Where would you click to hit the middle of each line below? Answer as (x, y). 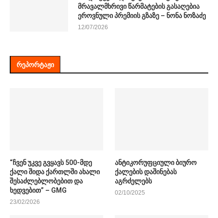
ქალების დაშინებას (146, 172)
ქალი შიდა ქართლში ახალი (55, 172)
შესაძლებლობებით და (46, 181)
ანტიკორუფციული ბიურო (156, 162)
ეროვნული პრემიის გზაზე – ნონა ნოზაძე (142, 16)
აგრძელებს (134, 181)
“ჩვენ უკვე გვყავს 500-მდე (51, 162)
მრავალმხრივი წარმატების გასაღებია (139, 6)
